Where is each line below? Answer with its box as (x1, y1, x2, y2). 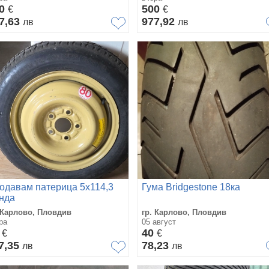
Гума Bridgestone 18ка (142, 181, 240, 192)
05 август (142, 217, 176, 226)
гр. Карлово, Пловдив (142, 207, 226, 217)
